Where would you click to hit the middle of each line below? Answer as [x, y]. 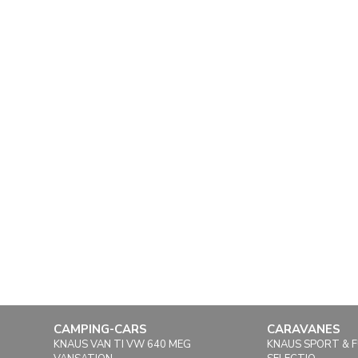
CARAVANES [304, 330]
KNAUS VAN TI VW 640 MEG [123, 345]
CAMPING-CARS [101, 330]
